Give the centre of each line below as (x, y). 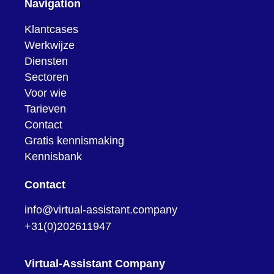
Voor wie (46, 93)
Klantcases (51, 29)
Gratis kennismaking (74, 140)
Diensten (46, 61)
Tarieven (45, 109)
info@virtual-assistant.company (101, 209)
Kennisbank (53, 156)
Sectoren (46, 77)
